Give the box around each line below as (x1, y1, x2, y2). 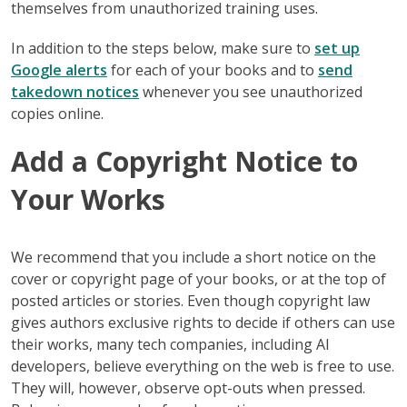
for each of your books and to (107, 59, 318, 80)
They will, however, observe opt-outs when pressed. (11, 377, 365, 398)
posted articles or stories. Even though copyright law (11, 290, 370, 311)
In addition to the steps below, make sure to (11, 37, 314, 58)
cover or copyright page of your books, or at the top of (11, 268, 386, 289)
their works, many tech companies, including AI (11, 333, 330, 354)
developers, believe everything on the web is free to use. (11, 355, 394, 376)
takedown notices (11, 81, 139, 102)
